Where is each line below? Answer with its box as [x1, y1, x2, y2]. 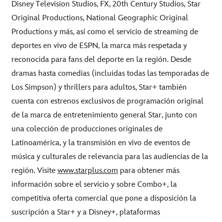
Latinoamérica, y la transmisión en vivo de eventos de [11, 138, 190, 148]
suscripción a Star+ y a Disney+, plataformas [11, 207, 160, 217]
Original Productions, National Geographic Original [11, 13, 188, 23]
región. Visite [11, 166, 57, 175]
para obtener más [118, 166, 179, 175]
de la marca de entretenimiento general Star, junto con [11, 110, 197, 120]
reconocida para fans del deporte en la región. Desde [11, 55, 191, 64]
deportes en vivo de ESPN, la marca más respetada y [11, 41, 187, 51]
